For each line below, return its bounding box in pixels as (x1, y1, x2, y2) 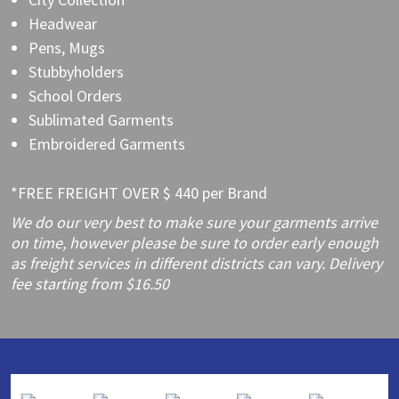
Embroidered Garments (28, 133, 185, 154)
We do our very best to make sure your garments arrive (11, 211, 378, 232)
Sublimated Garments (28, 109, 174, 130)
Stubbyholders (28, 61, 124, 82)
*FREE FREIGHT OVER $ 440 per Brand (11, 182, 267, 203)
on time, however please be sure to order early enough (11, 232, 379, 253)
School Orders (28, 85, 122, 106)
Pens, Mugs (28, 37, 105, 58)
